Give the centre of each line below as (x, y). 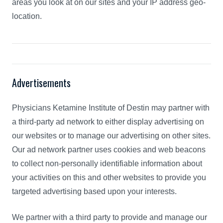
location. (27, 16)
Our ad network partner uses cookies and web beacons (109, 150)
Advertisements (41, 83)
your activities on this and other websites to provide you (109, 177)
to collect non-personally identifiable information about (107, 164)
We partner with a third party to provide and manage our (110, 217)
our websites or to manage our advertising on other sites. (111, 136)
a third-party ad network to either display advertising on (108, 122)
